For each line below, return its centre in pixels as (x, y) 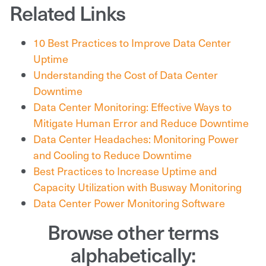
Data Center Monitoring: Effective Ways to (132, 106)
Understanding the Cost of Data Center (126, 74)
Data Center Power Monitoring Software (129, 202)
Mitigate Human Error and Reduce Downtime (141, 122)
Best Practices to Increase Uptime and (125, 170)
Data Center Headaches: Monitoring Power (136, 138)
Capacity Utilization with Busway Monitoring (137, 186)
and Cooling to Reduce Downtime (113, 154)
